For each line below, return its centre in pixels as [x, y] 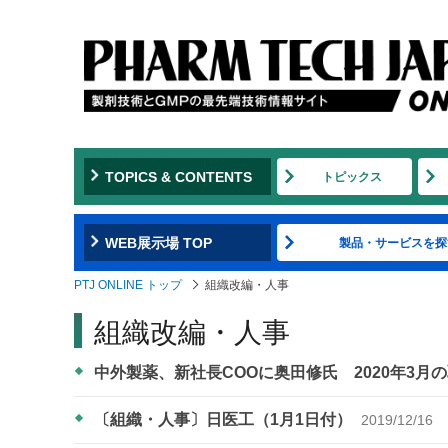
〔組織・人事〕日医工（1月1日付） [225, 419]
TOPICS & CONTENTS [178, 176]
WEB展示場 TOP [158, 242]
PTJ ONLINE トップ [128, 284]
